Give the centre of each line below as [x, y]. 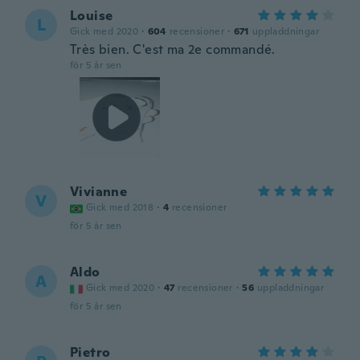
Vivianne [99, 192]
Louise [92, 16]
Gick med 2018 [120, 207]
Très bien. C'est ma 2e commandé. [173, 49]
